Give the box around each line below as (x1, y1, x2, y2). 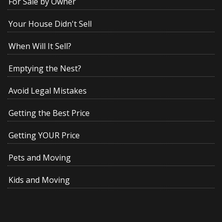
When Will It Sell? (8, 41, 72, 52)
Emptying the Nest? (8, 63, 82, 74)
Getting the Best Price (8, 108, 90, 119)
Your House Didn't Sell (8, 18, 92, 30)
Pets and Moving (8, 152, 71, 164)
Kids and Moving (8, 174, 70, 186)
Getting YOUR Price (8, 130, 80, 141)
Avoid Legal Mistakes (8, 85, 87, 97)
